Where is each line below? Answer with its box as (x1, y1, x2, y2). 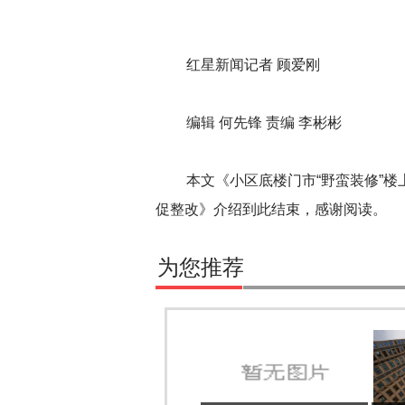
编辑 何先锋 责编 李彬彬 (186, 115, 342, 130)
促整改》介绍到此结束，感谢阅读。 (155, 202, 387, 217)
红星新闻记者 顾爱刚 (186, 57, 320, 72)
